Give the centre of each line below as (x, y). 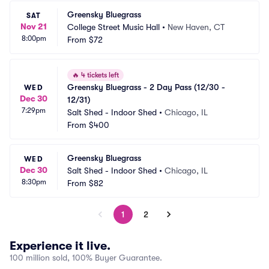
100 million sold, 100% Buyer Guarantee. (86, 258)
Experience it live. (60, 246)
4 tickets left (99, 75)
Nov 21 (34, 26)
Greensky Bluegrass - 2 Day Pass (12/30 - (146, 87)
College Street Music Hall (113, 27)
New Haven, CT (196, 27)
